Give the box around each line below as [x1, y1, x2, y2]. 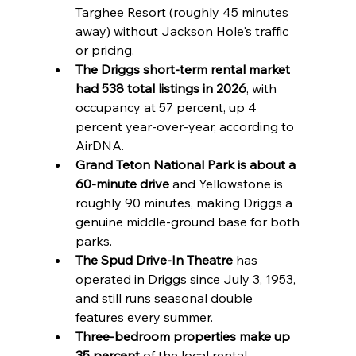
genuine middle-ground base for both [75, 214, 303, 230]
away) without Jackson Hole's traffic [75, 23, 292, 40]
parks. [75, 233, 112, 250]
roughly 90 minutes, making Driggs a [75, 195, 296, 211]
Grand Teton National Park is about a [75, 157, 299, 173]
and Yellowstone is [168, 176, 286, 192]
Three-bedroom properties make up [75, 328, 293, 345]
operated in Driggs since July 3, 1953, [75, 271, 299, 288]
